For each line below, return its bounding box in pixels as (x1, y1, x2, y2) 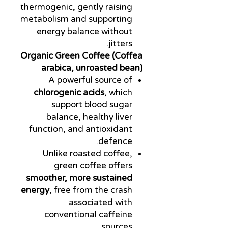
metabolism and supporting (20, 13, 132, 24)
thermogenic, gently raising (20, 1, 132, 12)
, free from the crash (49, 184, 132, 195)
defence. (98, 135, 132, 147)
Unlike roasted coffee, (42, 148, 132, 159)
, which (104, 87, 132, 98)
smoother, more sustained (26, 172, 132, 183)
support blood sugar (51, 99, 132, 110)
